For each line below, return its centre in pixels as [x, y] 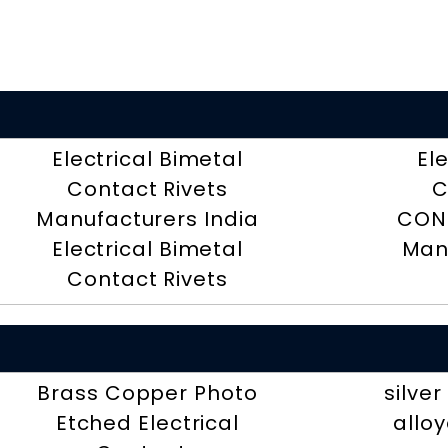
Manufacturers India [147, 219]
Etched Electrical [147, 423]
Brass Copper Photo [147, 393]
